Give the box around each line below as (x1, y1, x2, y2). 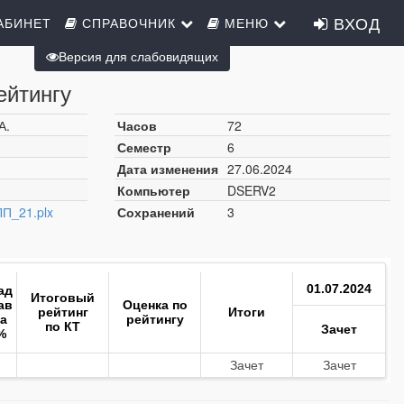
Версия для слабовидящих (59, 47, 218, 65)
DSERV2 (227, 181, 276, 199)
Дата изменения (117, 160, 218, 178)
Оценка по (122, 298, 188, 312)
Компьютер (117, 181, 190, 199)
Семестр (117, 138, 171, 156)
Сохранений (117, 203, 195, 221)
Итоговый (31, 290, 95, 305)
